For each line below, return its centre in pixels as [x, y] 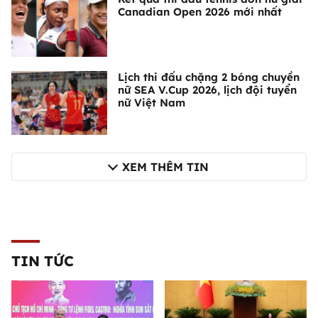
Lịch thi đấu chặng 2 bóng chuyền [209, 77]
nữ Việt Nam [152, 103]
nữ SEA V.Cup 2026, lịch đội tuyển [207, 90]
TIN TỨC [43, 261]
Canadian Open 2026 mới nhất [200, 12]
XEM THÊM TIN [165, 167]
